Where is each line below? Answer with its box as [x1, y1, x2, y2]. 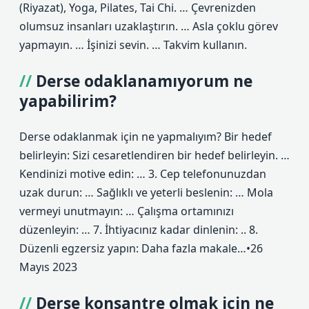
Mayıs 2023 [19, 259, 77, 275]
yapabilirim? [19, 90, 117, 112]
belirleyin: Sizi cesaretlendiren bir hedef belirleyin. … [19, 148, 290, 163]
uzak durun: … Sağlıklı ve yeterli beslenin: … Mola [19, 185, 273, 200]
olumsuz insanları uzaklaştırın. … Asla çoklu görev [19, 19, 278, 34]
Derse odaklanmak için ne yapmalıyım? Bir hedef [19, 129, 272, 144]
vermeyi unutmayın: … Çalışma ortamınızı [19, 203, 234, 219]
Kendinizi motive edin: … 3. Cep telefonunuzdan [19, 166, 266, 181]
